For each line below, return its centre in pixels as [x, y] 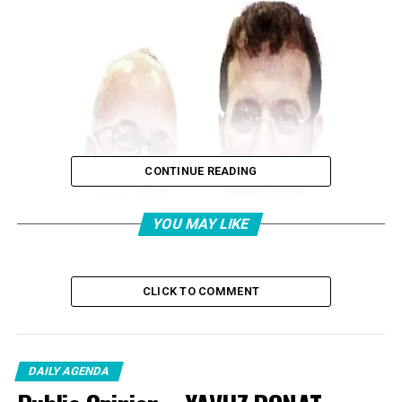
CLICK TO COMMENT [201, 291]
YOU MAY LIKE [201, 224]
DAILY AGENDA [69, 371]
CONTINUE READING [201, 171]
